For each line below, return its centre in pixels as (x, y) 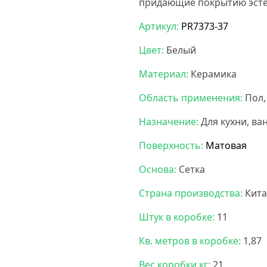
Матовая (225, 145)
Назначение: (169, 121)
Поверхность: (171, 145)
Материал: (164, 74)
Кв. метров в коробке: (190, 240)
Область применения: (191, 97)
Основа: (158, 169)
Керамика (212, 74)
